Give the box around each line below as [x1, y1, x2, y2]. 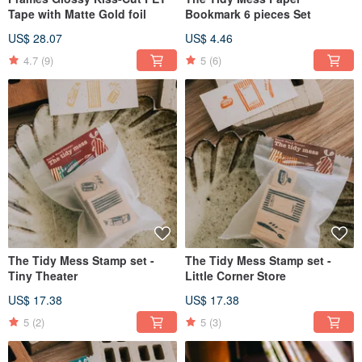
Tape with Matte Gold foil [8, 6, 146, 23]
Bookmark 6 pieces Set [185, 6, 311, 23]
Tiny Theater [8, 267, 78, 284]
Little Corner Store [185, 267, 286, 284]
